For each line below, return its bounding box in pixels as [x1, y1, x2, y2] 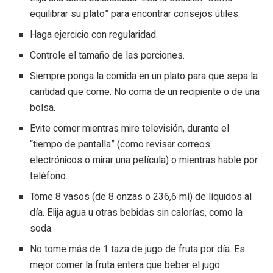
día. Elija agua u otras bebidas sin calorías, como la [30, 205, 243, 221]
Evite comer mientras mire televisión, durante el [30, 121, 230, 136]
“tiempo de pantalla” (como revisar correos [30, 137, 211, 152]
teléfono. [30, 169, 68, 184]
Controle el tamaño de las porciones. [30, 48, 185, 63]
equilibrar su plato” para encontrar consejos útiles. [30, 7, 241, 22]
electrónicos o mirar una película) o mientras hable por [30, 153, 258, 168]
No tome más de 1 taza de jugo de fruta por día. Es [30, 242, 246, 257]
